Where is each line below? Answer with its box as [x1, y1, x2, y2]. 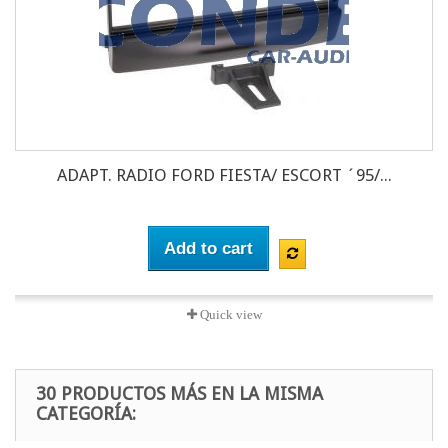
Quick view [196, 308, 262, 322]
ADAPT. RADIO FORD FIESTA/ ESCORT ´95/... [56, 165, 392, 186]
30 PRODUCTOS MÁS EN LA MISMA [36, 383, 323, 405]
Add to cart [164, 239, 253, 259]
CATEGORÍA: [36, 403, 136, 425]
